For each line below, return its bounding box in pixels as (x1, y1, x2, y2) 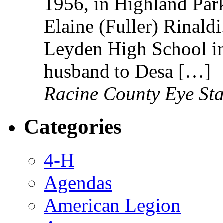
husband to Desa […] (44, 60, 211, 82)
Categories (24, 114, 122, 138)
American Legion (44, 194, 181, 216)
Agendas (44, 171, 112, 193)
